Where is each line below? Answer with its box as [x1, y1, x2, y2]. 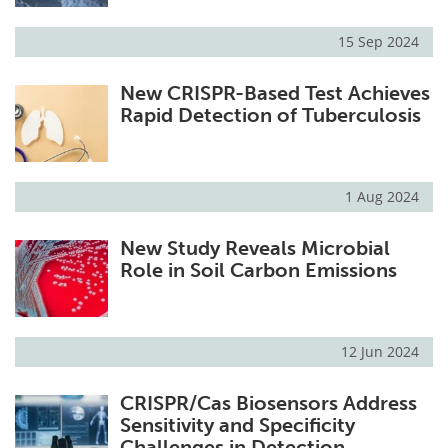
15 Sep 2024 [338, 32, 419, 52]
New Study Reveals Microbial [119, 236, 390, 261]
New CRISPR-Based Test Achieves [119, 81, 430, 106]
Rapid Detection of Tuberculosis [119, 103, 421, 128]
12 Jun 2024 [341, 342, 419, 362]
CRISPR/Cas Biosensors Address [119, 391, 417, 416]
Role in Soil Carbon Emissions [119, 258, 397, 283]
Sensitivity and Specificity [119, 413, 355, 438]
